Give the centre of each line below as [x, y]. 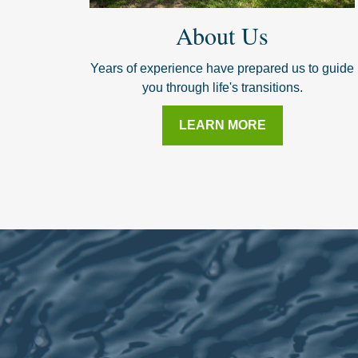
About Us [223, 35]
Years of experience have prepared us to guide [223, 68]
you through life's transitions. [222, 87]
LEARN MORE [222, 125]
